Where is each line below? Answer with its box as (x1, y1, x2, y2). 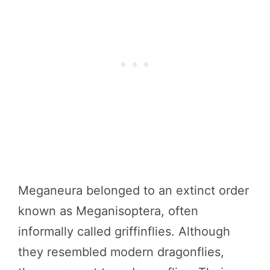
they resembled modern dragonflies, (18, 245, 224, 260)
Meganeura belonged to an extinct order (18, 183, 249, 198)
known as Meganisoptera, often (18, 204, 198, 219)
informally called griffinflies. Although (18, 224, 230, 239)
